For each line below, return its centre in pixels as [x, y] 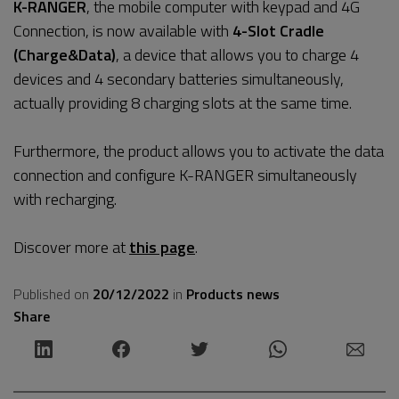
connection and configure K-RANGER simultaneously [185, 175]
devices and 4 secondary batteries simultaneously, [179, 79]
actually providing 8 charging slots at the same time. [183, 103]
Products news [233, 294]
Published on [53, 294]
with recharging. [65, 199]
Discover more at [71, 247]
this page [162, 247]
